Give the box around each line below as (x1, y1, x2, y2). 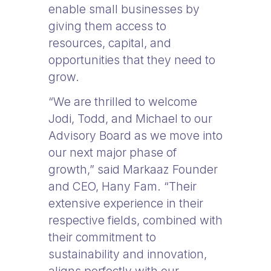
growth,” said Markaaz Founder (48, 162, 218, 177)
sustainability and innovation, (48, 247, 207, 261)
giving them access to (48, 19, 166, 33)
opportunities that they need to (48, 53, 215, 67)
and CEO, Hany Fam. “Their (48, 179, 197, 194)
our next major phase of (48, 145, 177, 160)
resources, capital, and (48, 36, 171, 50)
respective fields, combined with (48, 213, 223, 227)
